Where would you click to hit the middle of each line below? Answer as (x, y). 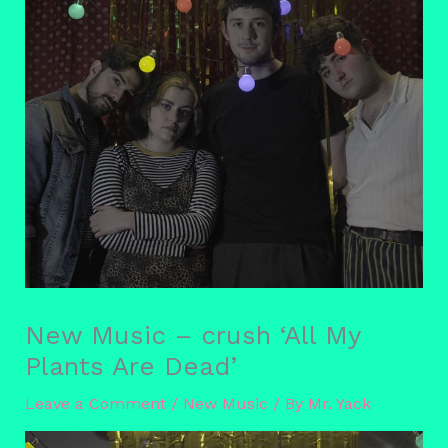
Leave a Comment (95, 404)
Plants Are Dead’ (130, 366)
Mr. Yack (339, 404)
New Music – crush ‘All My (192, 335)
